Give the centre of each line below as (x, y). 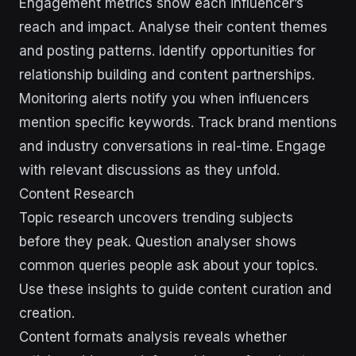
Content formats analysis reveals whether (153, 337)
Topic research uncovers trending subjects (156, 218)
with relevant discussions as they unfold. (149, 170)
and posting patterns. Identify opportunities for (167, 51)
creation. (47, 313)
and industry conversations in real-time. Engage (172, 146)
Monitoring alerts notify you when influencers (164, 99)
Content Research (77, 194)
